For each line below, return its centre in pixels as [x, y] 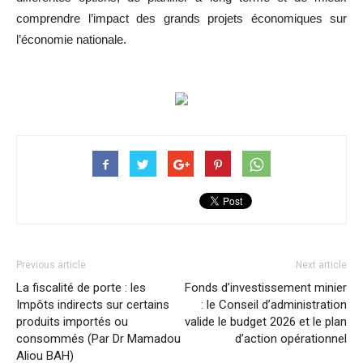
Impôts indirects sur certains [93, 305]
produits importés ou [72, 322]
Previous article [51, 265]
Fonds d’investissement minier [266, 288]
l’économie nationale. [71, 40]
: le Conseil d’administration [274, 305]
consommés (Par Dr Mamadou [98, 339]
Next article [321, 265]
